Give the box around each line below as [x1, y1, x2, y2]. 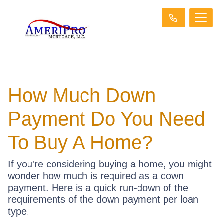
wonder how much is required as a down [8, 170, 184, 181]
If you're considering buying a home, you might [8, 158, 212, 169]
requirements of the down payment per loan [8, 193, 198, 205]
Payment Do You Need [8, 108, 205, 130]
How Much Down [8, 84, 156, 106]
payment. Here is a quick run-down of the [8, 182, 188, 193]
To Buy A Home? [8, 131, 153, 153]
